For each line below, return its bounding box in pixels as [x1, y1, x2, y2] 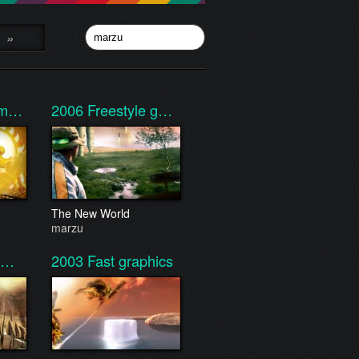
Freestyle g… [87, 99, 172, 120]
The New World [51, 205, 130, 221]
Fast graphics [87, 250, 173, 271]
